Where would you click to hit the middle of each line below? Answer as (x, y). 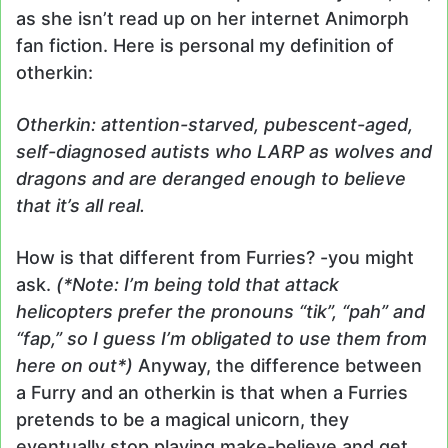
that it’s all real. (80, 206)
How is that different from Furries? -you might (215, 258)
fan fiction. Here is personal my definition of (205, 46)
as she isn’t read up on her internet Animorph (212, 19)
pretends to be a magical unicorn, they (182, 420)
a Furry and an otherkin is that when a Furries (212, 393)
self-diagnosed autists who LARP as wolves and (224, 152)
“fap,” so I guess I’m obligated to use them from (221, 339)
